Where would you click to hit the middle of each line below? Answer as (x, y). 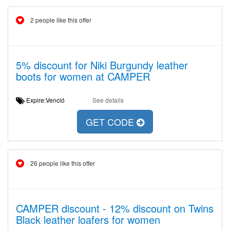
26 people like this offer (63, 163)
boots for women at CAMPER (83, 76)
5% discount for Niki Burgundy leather (102, 65)
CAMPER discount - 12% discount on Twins (115, 208)
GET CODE (111, 122)
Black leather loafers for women (88, 219)
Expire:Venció (49, 100)
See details (108, 100)
